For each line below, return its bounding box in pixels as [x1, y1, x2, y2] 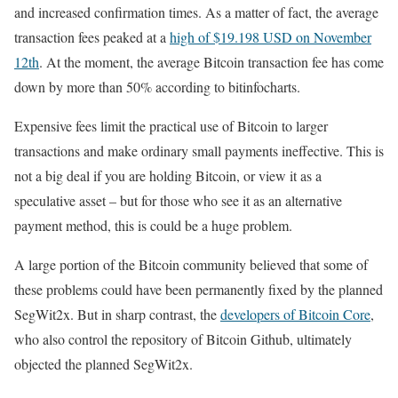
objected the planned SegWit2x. [14, 354, 193, 373]
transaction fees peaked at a [14, 27, 170, 46]
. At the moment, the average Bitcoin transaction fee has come [39, 52, 384, 71]
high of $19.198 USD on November [170, 27, 371, 46]
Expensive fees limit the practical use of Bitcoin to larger [14, 115, 328, 135]
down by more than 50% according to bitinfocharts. [14, 76, 300, 96]
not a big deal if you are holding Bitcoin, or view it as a [14, 165, 322, 185]
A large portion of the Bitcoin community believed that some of [14, 254, 368, 274]
